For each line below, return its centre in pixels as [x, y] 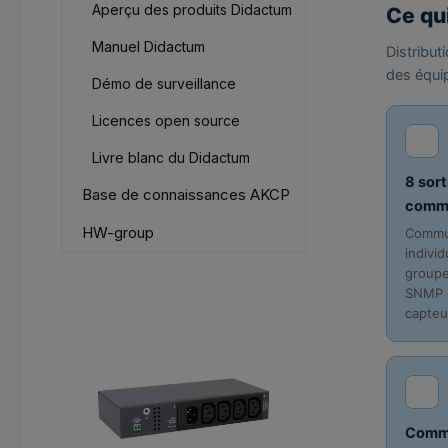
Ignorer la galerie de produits [175, 304]
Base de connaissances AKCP [186, 194]
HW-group [118, 232]
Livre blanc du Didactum [171, 157]
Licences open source [166, 120]
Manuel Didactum [148, 46]
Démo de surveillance [164, 83]
